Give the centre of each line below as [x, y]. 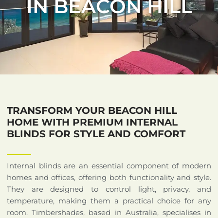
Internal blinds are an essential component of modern [109, 165]
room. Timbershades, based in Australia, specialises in [109, 212]
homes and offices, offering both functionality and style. [109, 177]
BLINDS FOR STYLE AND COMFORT [96, 134]
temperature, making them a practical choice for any [109, 200]
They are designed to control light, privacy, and [109, 189]
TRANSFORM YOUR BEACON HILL [92, 110]
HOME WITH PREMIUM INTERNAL [92, 122]
